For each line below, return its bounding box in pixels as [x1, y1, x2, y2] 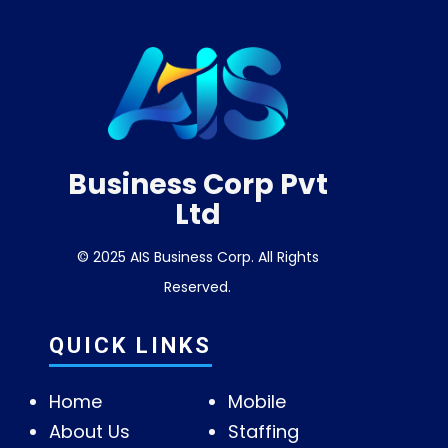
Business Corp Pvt [67, 165, 328, 205]
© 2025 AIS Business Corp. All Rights [76, 247, 319, 268]
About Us [48, 419, 130, 445]
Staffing [227, 419, 299, 445]
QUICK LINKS [48, 333, 212, 359]
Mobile [227, 389, 286, 415]
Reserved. [164, 277, 232, 298]
